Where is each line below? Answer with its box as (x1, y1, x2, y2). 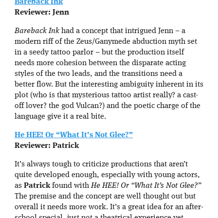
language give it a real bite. (15, 113, 106, 121)
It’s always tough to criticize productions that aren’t (15, 161, 188, 169)
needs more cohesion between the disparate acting (15, 59, 186, 68)
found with (50, 182, 91, 190)
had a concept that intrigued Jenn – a (59, 27, 185, 36)
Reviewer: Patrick (15, 142, 79, 150)
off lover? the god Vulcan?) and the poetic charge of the (15, 102, 200, 110)
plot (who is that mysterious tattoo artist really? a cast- (15, 91, 198, 100)
